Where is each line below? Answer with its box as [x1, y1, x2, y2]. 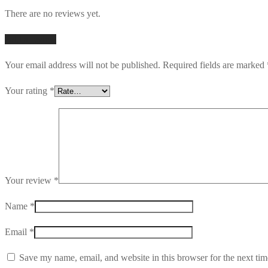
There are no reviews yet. [5, 8, 100, 19]
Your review [5, 175, 54, 186]
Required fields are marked [163, 60, 267, 71]
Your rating [5, 86, 50, 96]
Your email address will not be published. [5, 60, 160, 71]
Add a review [5, 34, 56, 45]
